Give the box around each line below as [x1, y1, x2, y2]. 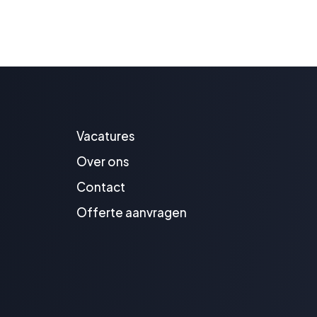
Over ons [76, 154, 130, 170]
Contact [76, 179, 126, 195]
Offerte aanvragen [76, 204, 188, 221]
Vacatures [76, 128, 136, 144]
